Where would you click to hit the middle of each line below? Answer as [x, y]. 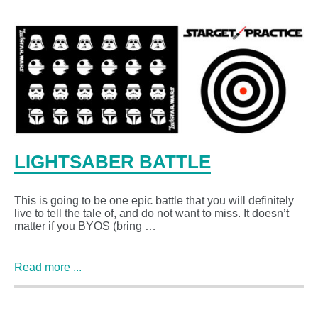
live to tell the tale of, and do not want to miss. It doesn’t [152, 214]
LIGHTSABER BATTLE [113, 162]
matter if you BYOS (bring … [85, 226]
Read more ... [48, 268]
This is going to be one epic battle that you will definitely [154, 201]
